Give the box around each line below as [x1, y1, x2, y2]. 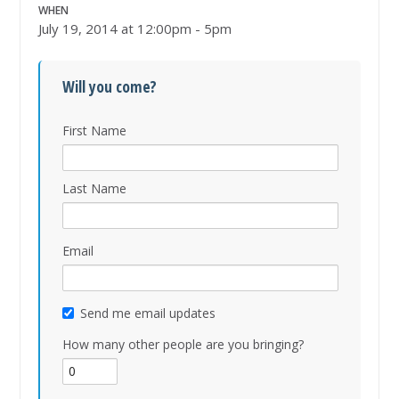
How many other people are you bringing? [62, 336, 305, 354]
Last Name [62, 180, 127, 198]
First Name [62, 122, 127, 140]
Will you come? [62, 76, 158, 98]
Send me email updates [80, 305, 216, 322]
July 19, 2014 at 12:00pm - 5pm [38, 20, 232, 38]
